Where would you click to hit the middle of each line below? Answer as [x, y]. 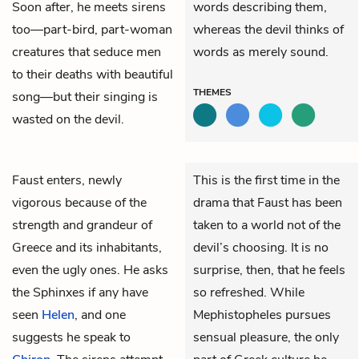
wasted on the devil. [68, 119]
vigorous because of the [79, 202]
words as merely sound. [261, 52]
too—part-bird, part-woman [92, 29]
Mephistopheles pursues [262, 315]
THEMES [212, 92]
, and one [100, 315]
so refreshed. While [249, 292]
